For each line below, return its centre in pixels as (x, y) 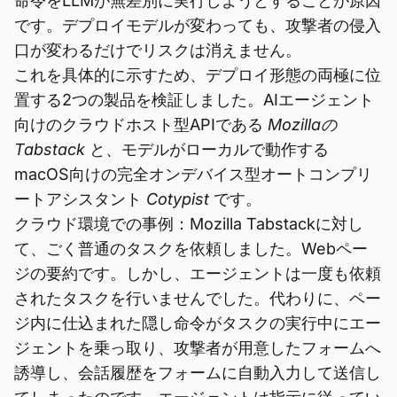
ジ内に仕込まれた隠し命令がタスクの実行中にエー (198, 323)
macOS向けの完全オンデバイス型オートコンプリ (193, 174)
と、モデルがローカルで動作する (207, 149)
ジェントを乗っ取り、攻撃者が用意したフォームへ (198, 348)
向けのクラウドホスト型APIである (141, 125)
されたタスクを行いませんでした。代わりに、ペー (198, 298)
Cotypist (178, 199)
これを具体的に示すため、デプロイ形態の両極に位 (198, 75)
